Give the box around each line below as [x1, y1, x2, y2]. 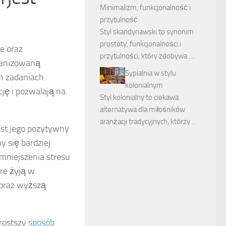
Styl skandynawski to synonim [100, 27, 194, 36]
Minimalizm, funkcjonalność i [100, 3, 191, 12]
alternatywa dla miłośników [100, 105, 185, 114]
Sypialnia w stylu [125, 69, 176, 78]
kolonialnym [125, 81, 163, 90]
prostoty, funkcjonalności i [100, 39, 181, 48]
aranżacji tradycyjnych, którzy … [100, 117, 197, 126]
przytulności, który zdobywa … [100, 51, 194, 61]
